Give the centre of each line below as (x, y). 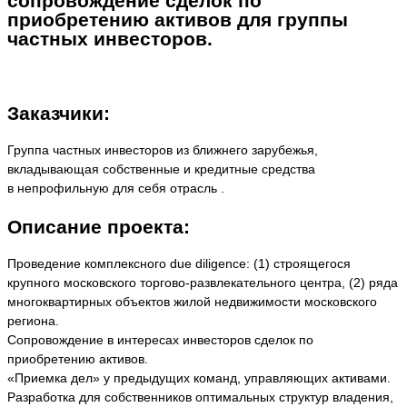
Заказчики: (59, 113)
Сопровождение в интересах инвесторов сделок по (160, 340)
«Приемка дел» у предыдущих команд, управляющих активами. (199, 378)
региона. (33, 321)
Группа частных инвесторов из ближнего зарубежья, (163, 150)
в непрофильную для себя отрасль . (116, 188)
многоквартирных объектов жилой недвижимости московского (192, 302)
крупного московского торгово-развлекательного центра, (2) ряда (203, 283)
